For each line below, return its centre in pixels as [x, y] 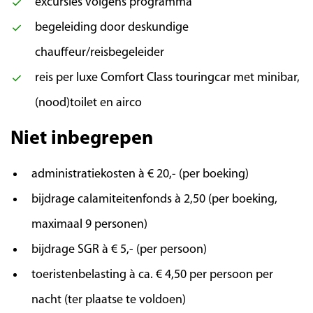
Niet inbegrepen [82, 139]
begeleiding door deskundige [112, 28]
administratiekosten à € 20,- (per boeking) [140, 175]
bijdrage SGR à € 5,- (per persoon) [119, 250]
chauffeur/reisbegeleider [100, 53]
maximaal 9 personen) [89, 225]
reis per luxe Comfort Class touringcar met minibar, [167, 78]
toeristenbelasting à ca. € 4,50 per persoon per [152, 275]
